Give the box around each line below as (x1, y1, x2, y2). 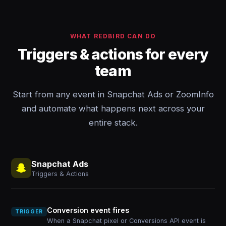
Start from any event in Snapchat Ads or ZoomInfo (12, 89, 214, 99)
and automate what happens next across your (21, 103, 205, 114)
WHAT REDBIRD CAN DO (70, 32, 156, 40)
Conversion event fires (46, 206, 129, 214)
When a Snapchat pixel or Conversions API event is (46, 217, 206, 224)
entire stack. (88, 118, 138, 128)
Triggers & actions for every (17, 45, 209, 63)
